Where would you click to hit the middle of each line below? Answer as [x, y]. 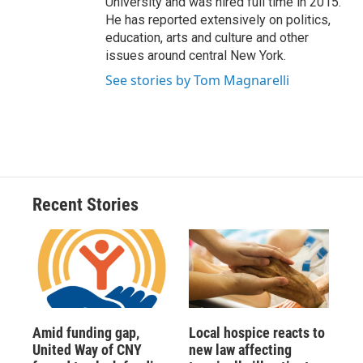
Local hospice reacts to [256, 332]
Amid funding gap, [86, 332]
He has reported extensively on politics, [218, 20]
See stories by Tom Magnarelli [197, 81]
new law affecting [240, 349]
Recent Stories [85, 205]
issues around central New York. [196, 56]
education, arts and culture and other [207, 38]
